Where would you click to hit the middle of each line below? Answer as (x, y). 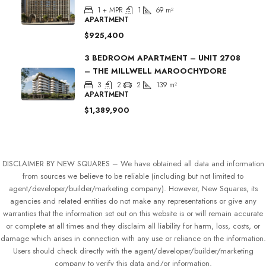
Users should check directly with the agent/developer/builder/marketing (133, 251)
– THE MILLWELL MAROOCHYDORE (156, 71)
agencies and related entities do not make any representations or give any (133, 201)
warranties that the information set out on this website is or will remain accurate (133, 213)
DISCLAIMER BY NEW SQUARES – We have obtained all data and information (133, 163)
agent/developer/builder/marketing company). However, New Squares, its (133, 188)
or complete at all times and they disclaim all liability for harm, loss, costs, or (133, 226)
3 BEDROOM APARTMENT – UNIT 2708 (162, 58)
